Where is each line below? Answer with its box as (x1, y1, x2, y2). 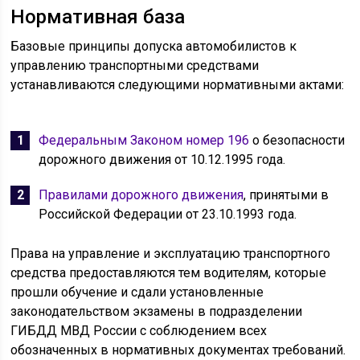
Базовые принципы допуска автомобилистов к (10, 39, 297, 55)
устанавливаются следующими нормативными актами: (10, 77, 345, 93)
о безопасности (249, 133, 346, 149)
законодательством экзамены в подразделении (10, 304, 303, 320)
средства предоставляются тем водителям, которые (10, 265, 327, 281)
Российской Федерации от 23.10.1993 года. (39, 207, 297, 223)
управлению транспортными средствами (10, 58, 260, 74)
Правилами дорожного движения (39, 187, 244, 203)
